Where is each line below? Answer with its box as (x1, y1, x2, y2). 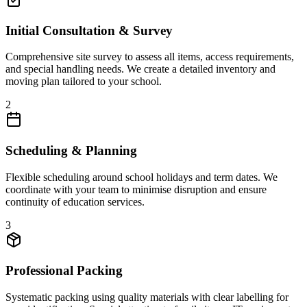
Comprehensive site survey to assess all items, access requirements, (5, 51, 294, 63)
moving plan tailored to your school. (5, 75, 162, 88)
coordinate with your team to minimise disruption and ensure (5, 183, 267, 195)
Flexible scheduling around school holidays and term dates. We (5, 171, 278, 183)
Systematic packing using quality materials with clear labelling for (5, 291, 288, 304)
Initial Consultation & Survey (5, 23, 173, 38)
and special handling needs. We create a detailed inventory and (5, 63, 275, 75)
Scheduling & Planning (5, 143, 137, 158)
